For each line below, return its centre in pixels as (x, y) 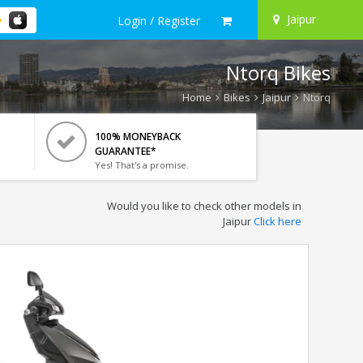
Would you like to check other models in (204, 206)
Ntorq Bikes (278, 73)
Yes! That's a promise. (141, 165)
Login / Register (159, 20)
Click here (277, 221)
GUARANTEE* (125, 151)
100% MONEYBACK (137, 137)
